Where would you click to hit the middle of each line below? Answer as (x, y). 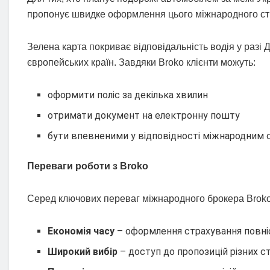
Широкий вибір (83, 252)
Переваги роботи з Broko (88, 166)
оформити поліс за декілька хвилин (128, 95)
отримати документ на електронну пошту (144, 116)
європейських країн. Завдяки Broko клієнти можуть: (141, 63)
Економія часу (81, 231)
